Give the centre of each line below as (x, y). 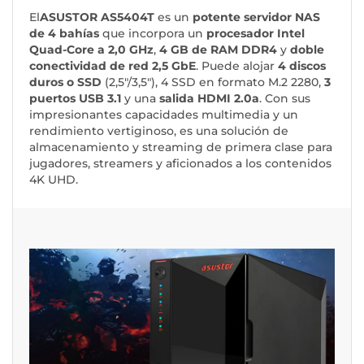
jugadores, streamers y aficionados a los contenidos (180, 164)
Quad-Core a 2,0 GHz (91, 50)
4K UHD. (54, 180)
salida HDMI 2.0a (209, 99)
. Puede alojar (237, 66)
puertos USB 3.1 (75, 99)
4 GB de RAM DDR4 (218, 50)
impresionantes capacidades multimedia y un (164, 115)
